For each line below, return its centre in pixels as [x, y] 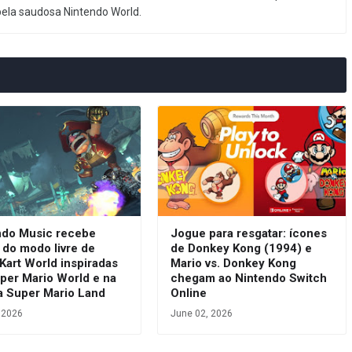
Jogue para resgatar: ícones [248, 233]
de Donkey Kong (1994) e [241, 248]
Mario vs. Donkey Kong [233, 263]
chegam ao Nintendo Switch [248, 278]
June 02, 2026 [201, 313]
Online [188, 293]
